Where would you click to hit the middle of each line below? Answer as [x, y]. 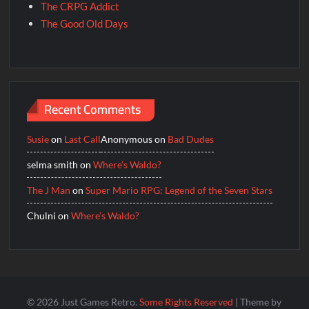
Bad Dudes [191, 139]
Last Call [83, 139]
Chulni [42, 216]
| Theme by [259, 301]
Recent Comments [93, 109]
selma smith [53, 165]
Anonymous [127, 139]
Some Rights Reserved [188, 301]
